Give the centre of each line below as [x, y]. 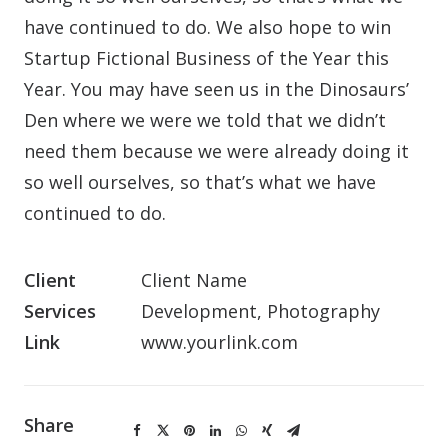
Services [60, 311]
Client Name [194, 280]
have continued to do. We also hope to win [207, 27]
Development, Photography [260, 311]
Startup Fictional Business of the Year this [206, 58]
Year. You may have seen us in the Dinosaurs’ [216, 89]
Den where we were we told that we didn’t [205, 120]
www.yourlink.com [219, 342]
